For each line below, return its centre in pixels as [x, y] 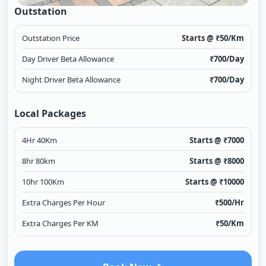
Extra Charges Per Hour [64, 203]
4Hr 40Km [40, 140]
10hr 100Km [43, 182]
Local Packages [50, 114]
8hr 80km [39, 161]
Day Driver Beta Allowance [68, 59]
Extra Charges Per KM [61, 224]
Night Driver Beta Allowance [72, 80]
